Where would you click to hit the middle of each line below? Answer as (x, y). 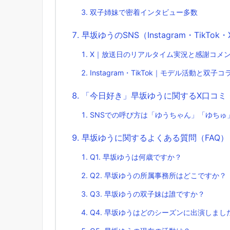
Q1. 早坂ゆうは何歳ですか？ (136, 157)
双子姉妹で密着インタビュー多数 (144, 12)
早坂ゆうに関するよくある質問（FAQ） (155, 137)
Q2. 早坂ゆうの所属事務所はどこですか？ (158, 175)
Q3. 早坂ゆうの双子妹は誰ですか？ (147, 194)
